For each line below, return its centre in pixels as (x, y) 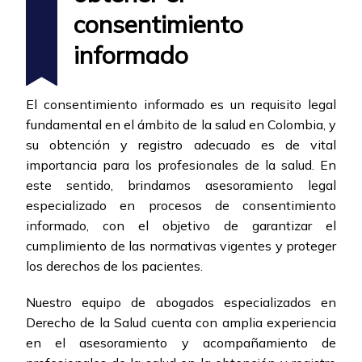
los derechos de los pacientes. (114, 266)
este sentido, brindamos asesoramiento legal (181, 185)
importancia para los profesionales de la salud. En (181, 165)
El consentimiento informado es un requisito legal (181, 105)
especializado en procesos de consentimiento (181, 206)
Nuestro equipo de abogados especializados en (181, 303)
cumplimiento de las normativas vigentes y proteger (181, 246)
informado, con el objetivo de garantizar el (181, 226)
